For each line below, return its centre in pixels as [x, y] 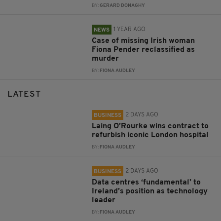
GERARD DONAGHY [123, 6]
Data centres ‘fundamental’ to [147, 183]
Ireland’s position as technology [150, 192]
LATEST [24, 95]
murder [106, 59]
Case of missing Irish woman [144, 41]
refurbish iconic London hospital [150, 135]
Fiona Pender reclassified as [144, 50]
